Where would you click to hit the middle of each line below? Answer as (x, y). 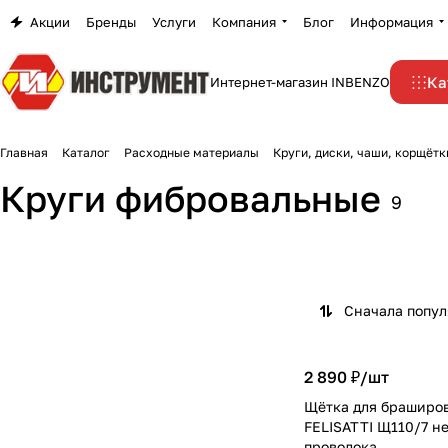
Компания (244, 21)
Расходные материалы (191, 152)
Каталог (86, 152)
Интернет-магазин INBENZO (300, 82)
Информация (391, 21)
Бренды (111, 21)
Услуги (174, 21)
